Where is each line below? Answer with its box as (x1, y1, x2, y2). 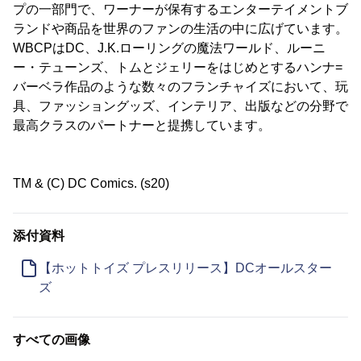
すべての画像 (13, 333, 90, 347)
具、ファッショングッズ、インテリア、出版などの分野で (13, 99, 348, 114)
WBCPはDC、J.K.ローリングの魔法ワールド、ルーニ (13, 41, 326, 56)
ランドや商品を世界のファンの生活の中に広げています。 (13, 22, 348, 36)
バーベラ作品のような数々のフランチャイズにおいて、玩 (13, 80, 348, 94)
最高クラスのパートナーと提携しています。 (13, 118, 271, 133)
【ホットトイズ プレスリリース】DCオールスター (38, 261, 332, 276)
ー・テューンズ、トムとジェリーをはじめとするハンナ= (13, 60, 342, 75)
